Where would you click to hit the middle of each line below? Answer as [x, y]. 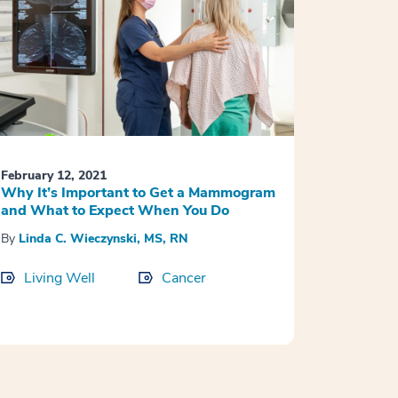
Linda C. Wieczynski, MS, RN [103, 239]
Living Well [59, 279]
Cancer [183, 279]
